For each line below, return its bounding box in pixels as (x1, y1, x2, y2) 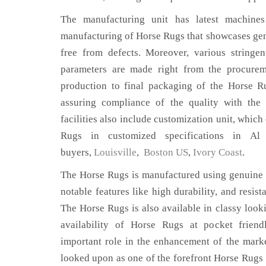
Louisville (94, 147, 137, 159)
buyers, (61, 147, 94, 159)
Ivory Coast (193, 147, 242, 159)
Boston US (141, 147, 188, 159)
